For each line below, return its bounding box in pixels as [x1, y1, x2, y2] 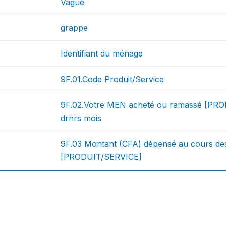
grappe [61, 23, 88, 33]
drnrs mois [61, 113, 102, 124]
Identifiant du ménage [61, 48, 143, 59]
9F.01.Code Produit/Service [61, 74, 164, 85]
